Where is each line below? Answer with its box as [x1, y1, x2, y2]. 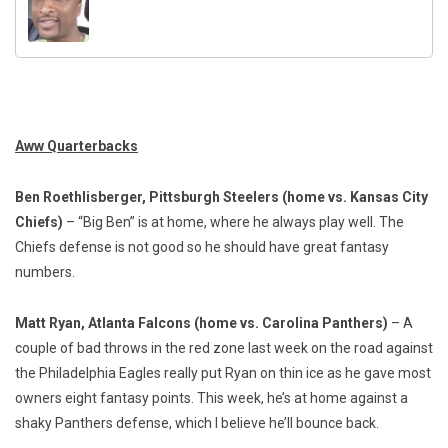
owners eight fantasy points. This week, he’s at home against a [15, 389, 408, 406]
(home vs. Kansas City [282, 188, 428, 205]
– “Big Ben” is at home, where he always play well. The [66, 213, 404, 230]
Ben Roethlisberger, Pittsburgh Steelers [15, 188, 279, 205]
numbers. [15, 263, 75, 280]
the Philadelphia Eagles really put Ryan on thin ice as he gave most [15, 364, 431, 381]
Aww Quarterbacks [15, 137, 138, 154]
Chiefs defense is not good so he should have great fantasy [15, 238, 389, 255]
